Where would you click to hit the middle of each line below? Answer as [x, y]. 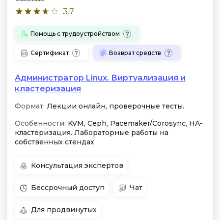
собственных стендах [55, 142]
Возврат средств [135, 53]
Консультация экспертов [77, 165]
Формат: [30, 106]
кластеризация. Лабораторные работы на [92, 133]
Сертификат [50, 53]
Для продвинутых [64, 210]
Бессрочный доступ [68, 188]
